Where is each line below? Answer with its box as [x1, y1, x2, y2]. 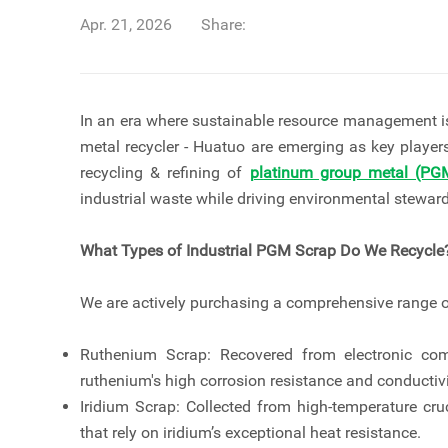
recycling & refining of [80, 163, 250, 183]
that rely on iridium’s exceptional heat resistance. [80, 423, 421, 443]
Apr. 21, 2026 [80, 15, 172, 35]
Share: [201, 15, 246, 35]
